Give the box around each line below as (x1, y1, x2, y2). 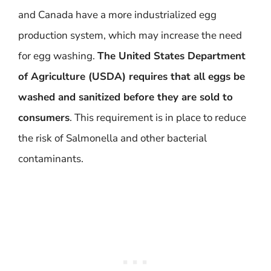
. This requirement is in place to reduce (70, 110, 246, 125)
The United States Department (97, 48, 246, 63)
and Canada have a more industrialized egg (18, 7, 217, 22)
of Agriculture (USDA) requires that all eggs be (18, 69, 245, 83)
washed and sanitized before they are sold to (18, 90, 233, 104)
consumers (18, 110, 70, 125)
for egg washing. (18, 48, 97, 63)
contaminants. (18, 151, 83, 166)
